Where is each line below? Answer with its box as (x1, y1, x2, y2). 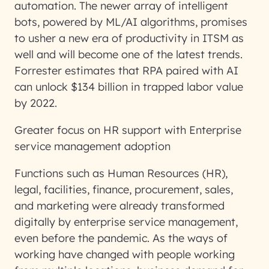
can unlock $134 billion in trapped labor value (14, 80, 243, 94)
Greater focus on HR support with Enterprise (14, 123, 241, 137)
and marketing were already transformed (14, 199, 225, 213)
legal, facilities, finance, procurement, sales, (14, 183, 233, 196)
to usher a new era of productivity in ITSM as (14, 31, 244, 45)
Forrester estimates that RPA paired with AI (14, 64, 238, 77)
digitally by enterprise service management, (14, 215, 238, 229)
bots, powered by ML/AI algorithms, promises (14, 15, 247, 29)
